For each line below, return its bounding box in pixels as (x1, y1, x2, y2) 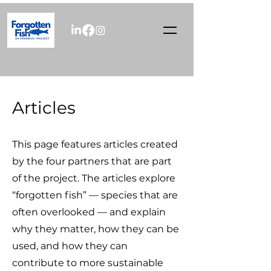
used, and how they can (12, 240, 128, 252)
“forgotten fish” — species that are (12, 189, 178, 201)
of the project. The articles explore (12, 172, 175, 184)
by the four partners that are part (12, 155, 172, 167)
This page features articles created (12, 139, 178, 150)
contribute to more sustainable (12, 257, 163, 269)
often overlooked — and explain (12, 206, 166, 218)
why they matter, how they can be (12, 223, 179, 235)
